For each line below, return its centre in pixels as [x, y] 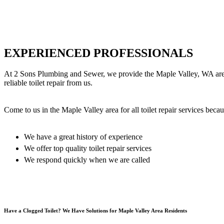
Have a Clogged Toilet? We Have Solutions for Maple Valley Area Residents [95, 211]
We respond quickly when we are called [87, 160]
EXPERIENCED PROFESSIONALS [98, 53]
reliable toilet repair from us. [48, 83]
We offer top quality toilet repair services [88, 148]
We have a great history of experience [83, 137]
